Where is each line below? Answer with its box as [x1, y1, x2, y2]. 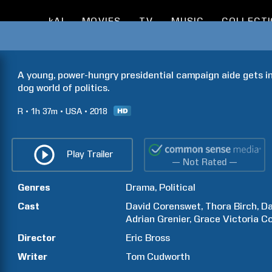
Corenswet [153, 200, 202, 212]
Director [18, 232, 56, 243]
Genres [18, 182, 50, 193]
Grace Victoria [194, 213, 259, 225]
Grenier [157, 213, 190, 225]
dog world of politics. [18, 82, 109, 93]
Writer [18, 251, 47, 262]
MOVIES [81, 16, 121, 27]
